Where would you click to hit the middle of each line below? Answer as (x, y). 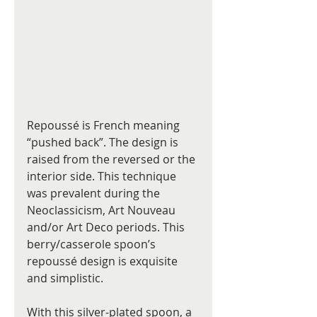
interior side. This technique (103, 177)
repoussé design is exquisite (104, 261)
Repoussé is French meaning (105, 126)
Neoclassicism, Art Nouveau (103, 211)
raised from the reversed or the (113, 160)
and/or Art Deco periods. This (107, 227)
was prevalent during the (95, 194)
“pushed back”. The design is (104, 143)
